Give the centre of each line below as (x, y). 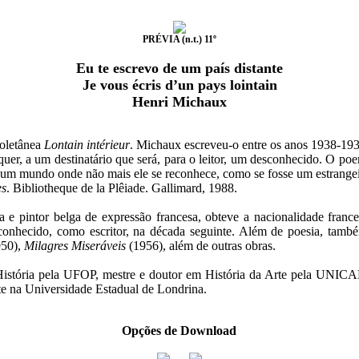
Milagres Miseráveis (75, 246)
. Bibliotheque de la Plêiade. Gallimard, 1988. (121, 188)
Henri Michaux (179, 102)
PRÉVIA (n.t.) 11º (179, 39)
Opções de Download (179, 331)
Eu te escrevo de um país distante (179, 68)
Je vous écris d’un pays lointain (179, 85)
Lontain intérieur (87, 145)
